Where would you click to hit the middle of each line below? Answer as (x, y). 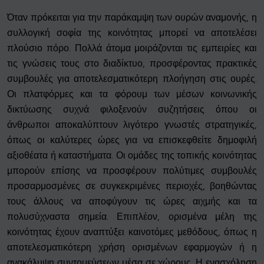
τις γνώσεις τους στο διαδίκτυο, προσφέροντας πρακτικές (132, 64)
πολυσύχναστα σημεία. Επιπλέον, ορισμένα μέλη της (132, 217)
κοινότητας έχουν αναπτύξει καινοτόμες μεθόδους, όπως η (132, 232)
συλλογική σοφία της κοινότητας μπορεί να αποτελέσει (132, 33)
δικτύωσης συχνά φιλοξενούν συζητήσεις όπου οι (132, 110)
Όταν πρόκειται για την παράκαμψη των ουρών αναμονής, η (132, 18)
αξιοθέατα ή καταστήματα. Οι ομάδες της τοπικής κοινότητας (132, 156)
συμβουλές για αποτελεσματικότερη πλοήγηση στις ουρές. (132, 79)
